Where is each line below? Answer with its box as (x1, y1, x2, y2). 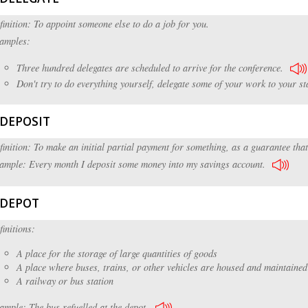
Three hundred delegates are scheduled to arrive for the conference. (16, 60, 283, 74)
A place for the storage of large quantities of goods (16, 247, 217, 261)
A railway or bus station (16, 274, 113, 288)
